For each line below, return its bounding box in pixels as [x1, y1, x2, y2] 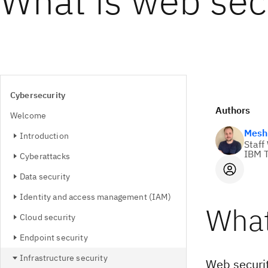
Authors [215, 104, 250, 116]
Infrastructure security [20, 252, 108, 263]
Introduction [20, 130, 69, 141]
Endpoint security [20, 232, 88, 243]
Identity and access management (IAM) [20, 191, 171, 202]
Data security [20, 171, 71, 182]
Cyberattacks [20, 151, 70, 162]
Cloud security [20, 212, 76, 223]
